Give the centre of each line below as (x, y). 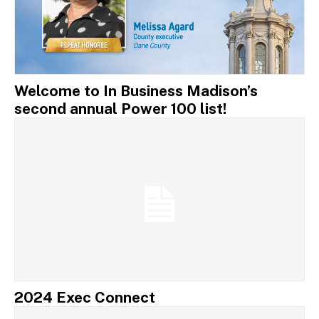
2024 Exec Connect (85, 297)
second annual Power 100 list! (120, 109)
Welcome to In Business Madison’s (136, 91)
